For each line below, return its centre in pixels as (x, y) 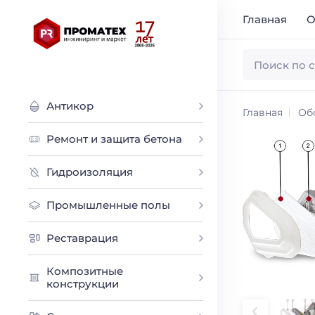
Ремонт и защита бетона (115, 139)
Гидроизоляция (90, 172)
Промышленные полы (109, 205)
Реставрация (83, 238)
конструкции (83, 284)
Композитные (85, 271)
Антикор (70, 106)
